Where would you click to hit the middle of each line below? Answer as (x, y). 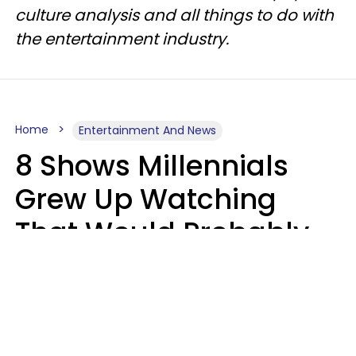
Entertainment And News (147, 130)
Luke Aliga (46, 303)
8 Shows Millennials (152, 166)
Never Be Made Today (167, 266)
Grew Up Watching (146, 199)
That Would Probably (162, 232)
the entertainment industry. (122, 39)
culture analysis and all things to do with (174, 15)
